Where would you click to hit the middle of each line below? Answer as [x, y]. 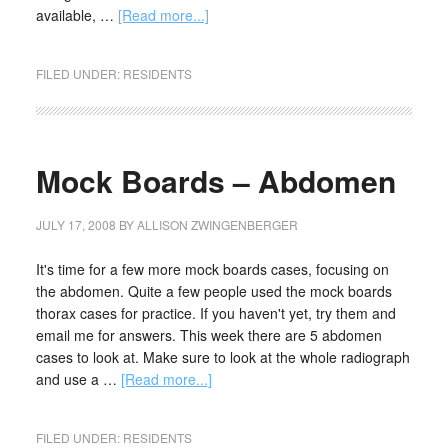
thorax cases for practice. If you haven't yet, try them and [215, 313]
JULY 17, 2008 [75, 224]
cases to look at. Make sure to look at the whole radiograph [222, 357]
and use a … [78, 379]
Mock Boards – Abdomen [215, 180]
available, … [76, 15]
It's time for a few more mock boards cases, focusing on [212, 269]
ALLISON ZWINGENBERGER [217, 224]
